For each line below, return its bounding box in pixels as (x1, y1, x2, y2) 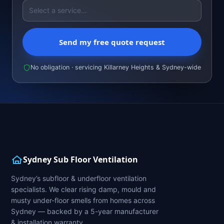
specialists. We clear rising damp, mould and (11, 185, 156, 194)
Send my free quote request (59, 37, 165, 47)
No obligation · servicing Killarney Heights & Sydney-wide (30, 63, 201, 71)
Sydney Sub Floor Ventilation (23, 154, 138, 165)
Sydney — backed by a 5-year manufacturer (11, 207, 158, 216)
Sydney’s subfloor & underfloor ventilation (11, 174, 146, 183)
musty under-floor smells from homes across (11, 196, 155, 205)
